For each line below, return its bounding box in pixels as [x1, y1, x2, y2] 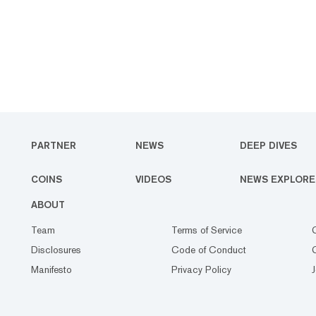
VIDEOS [135, 174, 171, 185]
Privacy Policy [171, 264, 231, 275]
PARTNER [31, 140, 76, 151]
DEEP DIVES [240, 140, 297, 151]
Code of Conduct [171, 244, 246, 255]
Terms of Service [171, 224, 242, 236]
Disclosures [31, 244, 81, 255]
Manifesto [31, 264, 72, 275]
